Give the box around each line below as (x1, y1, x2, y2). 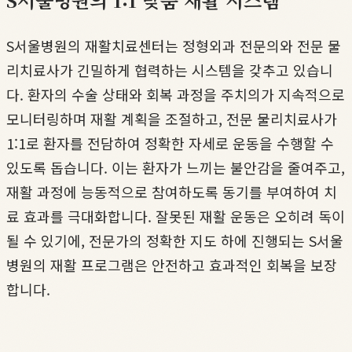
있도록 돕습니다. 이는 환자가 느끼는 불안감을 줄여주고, (6, 157, 345, 178)
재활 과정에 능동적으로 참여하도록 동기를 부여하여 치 (6, 181, 337, 203)
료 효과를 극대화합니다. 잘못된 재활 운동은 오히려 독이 (6, 206, 345, 227)
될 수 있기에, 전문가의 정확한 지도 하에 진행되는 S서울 (6, 230, 343, 251)
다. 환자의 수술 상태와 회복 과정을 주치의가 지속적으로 (6, 84, 345, 105)
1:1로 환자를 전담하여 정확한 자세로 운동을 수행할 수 (6, 133, 334, 154)
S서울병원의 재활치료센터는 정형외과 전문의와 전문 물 (6, 35, 341, 57)
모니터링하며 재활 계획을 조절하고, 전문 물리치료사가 (6, 108, 337, 130)
